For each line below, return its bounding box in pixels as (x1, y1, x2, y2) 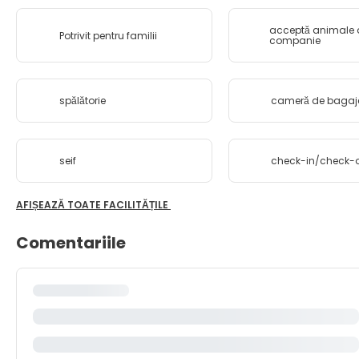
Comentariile (16, 232, 126, 254)
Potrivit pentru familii (58, 28, 157, 42)
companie (268, 34, 321, 47)
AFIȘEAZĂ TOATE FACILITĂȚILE (16, 198, 171, 212)
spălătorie (58, 94, 106, 107)
